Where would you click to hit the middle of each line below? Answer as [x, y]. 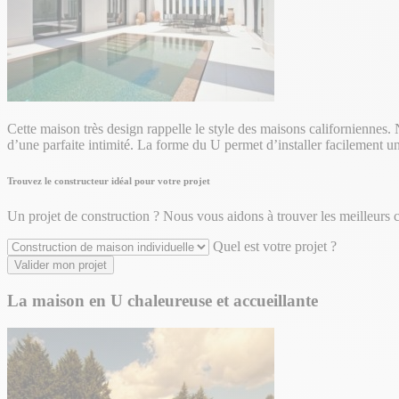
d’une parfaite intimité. [72, 145]
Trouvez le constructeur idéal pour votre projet [109, 181]
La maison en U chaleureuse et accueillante [163, 301]
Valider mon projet [61, 265]
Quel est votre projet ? [275, 247]
